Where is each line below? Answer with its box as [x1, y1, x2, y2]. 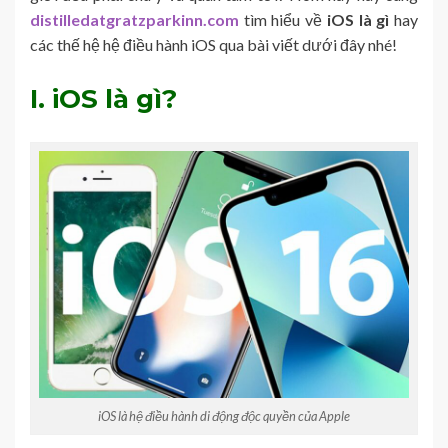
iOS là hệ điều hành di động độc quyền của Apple [98, 408, 350, 425]
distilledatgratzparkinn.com [30, 10, 239, 30]
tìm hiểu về [239, 10, 323, 30]
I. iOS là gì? [30, 83, 177, 116]
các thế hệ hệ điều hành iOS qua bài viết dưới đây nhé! [30, 35, 397, 55]
